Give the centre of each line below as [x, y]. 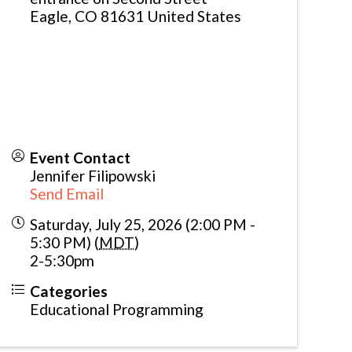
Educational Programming [117, 309]
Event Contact [81, 157]
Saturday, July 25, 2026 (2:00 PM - [143, 224]
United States [194, 16]
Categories [69, 291]
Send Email [67, 193]
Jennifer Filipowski [93, 175]
